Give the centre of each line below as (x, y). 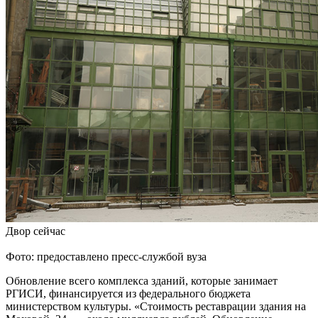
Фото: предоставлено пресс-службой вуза (106, 256)
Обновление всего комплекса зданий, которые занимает (142, 280)
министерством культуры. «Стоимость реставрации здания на (156, 306)
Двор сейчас (35, 231)
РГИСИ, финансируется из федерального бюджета (128, 293)
